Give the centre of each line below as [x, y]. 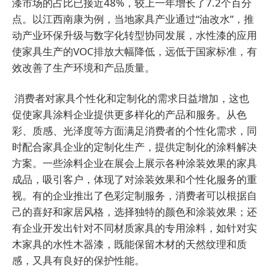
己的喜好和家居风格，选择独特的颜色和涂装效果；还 [134, 211]
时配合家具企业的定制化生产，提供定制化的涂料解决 [134, 147]
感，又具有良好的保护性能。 [78, 260]
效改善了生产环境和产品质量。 [83, 67]
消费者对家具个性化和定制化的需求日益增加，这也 [132, 98]
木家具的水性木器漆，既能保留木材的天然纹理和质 [129, 244]
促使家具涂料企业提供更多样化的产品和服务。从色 [129, 114]
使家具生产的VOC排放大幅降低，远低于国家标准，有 [134, 51]
